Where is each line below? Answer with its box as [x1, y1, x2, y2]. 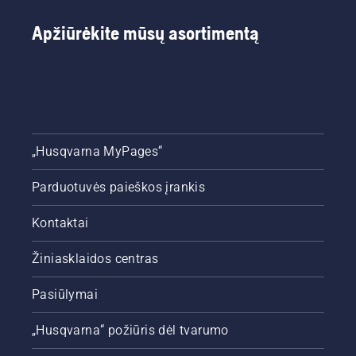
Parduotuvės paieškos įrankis [32, 180, 206, 195]
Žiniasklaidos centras [32, 251, 159, 266]
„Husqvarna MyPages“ [32, 144, 163, 159]
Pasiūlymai [32, 287, 98, 302]
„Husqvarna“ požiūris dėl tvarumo [32, 323, 229, 338]
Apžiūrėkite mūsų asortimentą [32, 22, 259, 44]
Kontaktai [32, 215, 89, 230]
